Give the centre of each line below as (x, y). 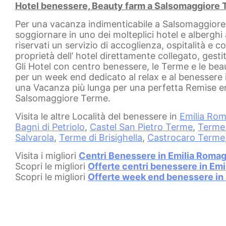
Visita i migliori (47, 155)
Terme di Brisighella (101, 137)
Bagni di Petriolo (50, 127)
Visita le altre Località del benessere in (97, 116)
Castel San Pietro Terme (141, 127)
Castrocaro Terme (186, 137)
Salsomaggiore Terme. (63, 98)
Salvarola (35, 137)
